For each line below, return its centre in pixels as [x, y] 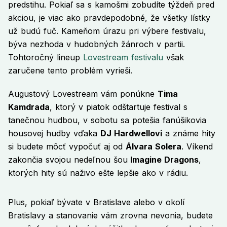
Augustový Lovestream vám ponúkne [83, 94]
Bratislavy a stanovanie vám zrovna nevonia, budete [110, 216]
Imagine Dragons [163, 160]
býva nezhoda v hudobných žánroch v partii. [97, 44]
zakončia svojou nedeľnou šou [68, 160]
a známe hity [189, 134]
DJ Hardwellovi [131, 134]
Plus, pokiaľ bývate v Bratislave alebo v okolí [96, 202]
